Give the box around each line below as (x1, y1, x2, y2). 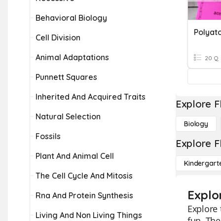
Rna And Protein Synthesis (36, 190, 133, 200)
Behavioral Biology (36, 13, 107, 23)
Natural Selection (36, 111, 101, 121)
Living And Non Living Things (36, 210, 142, 220)
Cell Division (36, 33, 80, 42)
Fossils (36, 131, 61, 141)
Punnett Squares (36, 72, 97, 82)
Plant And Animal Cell (36, 151, 114, 161)
